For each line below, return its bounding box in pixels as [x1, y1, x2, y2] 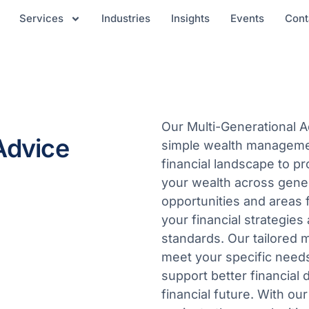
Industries [101, 12, 151, 25]
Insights [171, 12, 210, 25]
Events [230, 12, 265, 25]
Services [19, 12, 64, 25]
